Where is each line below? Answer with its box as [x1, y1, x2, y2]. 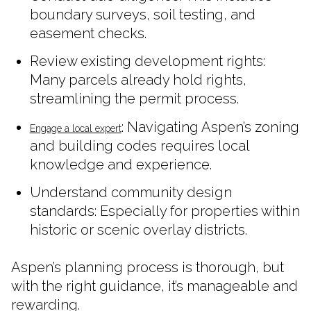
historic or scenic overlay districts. [29, 221, 247, 239]
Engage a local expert [29, 122, 121, 134]
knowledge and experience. [29, 155, 212, 173]
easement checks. [29, 25, 146, 42]
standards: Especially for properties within [29, 203, 300, 220]
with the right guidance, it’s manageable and [11, 277, 298, 294]
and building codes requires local [29, 137, 249, 154]
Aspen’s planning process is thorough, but [11, 258, 284, 276]
